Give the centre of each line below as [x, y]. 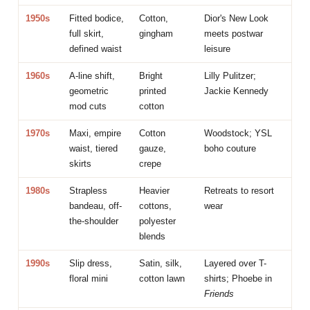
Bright [151, 75]
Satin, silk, [161, 263]
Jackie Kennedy [237, 91]
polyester [158, 221]
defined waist [96, 48]
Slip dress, [91, 263]
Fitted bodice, [97, 18]
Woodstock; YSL [238, 133]
